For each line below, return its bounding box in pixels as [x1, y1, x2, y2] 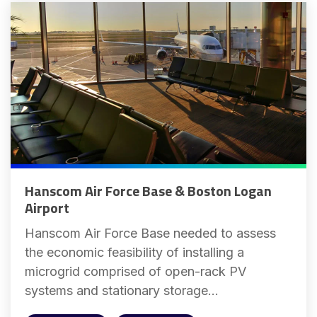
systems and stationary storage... [25, 283, 219, 299]
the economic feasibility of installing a [25, 245, 244, 260]
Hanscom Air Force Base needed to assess [25, 226, 276, 241]
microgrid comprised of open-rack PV [25, 264, 246, 279]
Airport [25, 197, 69, 219]
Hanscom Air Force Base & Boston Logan [25, 180, 272, 202]
